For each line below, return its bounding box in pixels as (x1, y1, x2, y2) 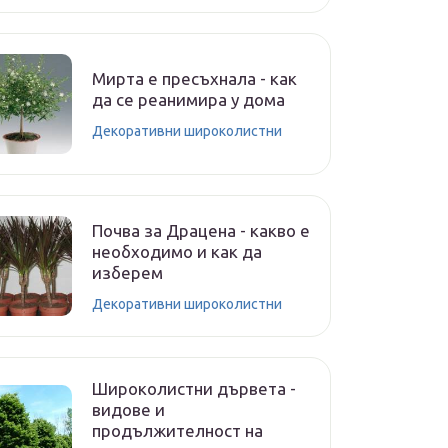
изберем (92, 262, 163, 282)
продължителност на (92, 421, 263, 440)
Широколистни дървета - (92, 379, 296, 398)
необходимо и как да (92, 241, 262, 261)
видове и (92, 400, 165, 419)
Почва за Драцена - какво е (92, 220, 310, 240)
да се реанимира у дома (92, 90, 285, 109)
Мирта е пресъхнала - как (92, 69, 297, 88)
